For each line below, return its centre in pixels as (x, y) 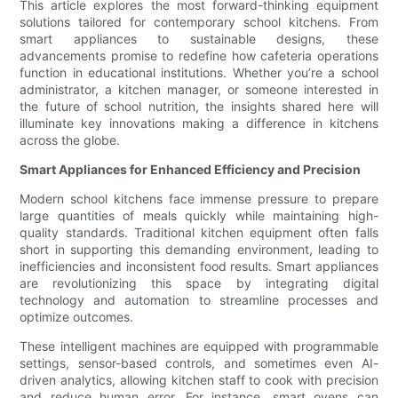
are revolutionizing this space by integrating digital (199, 283)
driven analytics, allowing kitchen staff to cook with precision (199, 380)
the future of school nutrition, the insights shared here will (199, 107)
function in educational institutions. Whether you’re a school (199, 73)
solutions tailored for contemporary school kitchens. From (199, 22)
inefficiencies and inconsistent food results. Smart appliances (199, 267)
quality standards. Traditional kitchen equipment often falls (199, 233)
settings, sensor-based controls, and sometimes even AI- (199, 363)
